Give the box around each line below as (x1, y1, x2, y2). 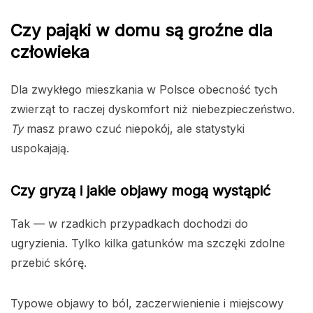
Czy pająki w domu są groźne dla (10, 20, 272, 41)
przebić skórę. (10, 256, 87, 270)
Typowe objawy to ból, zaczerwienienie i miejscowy (10, 296, 284, 311)
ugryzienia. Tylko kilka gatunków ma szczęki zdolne (10, 236, 285, 251)
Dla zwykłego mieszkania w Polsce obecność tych (10, 82, 277, 97)
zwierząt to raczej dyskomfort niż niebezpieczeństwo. (10, 102, 295, 117)
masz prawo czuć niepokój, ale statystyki (23, 122, 245, 136)
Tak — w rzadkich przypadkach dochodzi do (10, 217, 248, 231)
